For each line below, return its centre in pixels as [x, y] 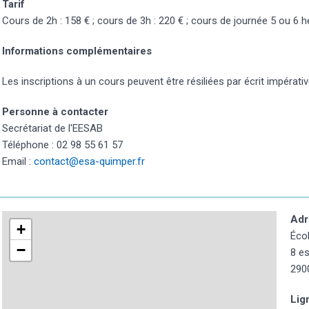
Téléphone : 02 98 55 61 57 [62, 144]
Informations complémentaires [77, 51]
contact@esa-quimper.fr [89, 161]
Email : [18, 161]
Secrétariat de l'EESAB [52, 128]
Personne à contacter [55, 111]
